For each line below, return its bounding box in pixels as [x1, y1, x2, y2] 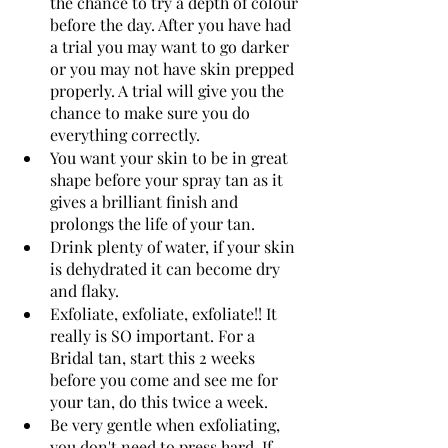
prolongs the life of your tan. [50, 212, 263, 234]
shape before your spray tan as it [50, 168, 287, 190]
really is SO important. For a [50, 324, 259, 346]
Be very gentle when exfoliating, [50, 413, 284, 435]
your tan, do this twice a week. [50, 390, 268, 412]
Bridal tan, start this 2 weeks [50, 346, 259, 368]
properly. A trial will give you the [50, 79, 288, 101]
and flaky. [50, 279, 123, 301]
